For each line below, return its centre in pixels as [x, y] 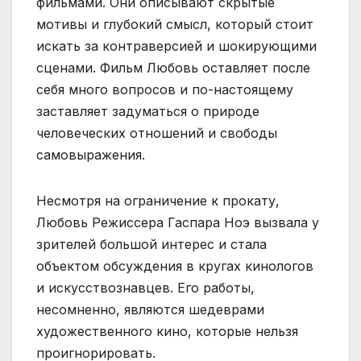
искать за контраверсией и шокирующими [176, 46]
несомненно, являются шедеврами [150, 309]
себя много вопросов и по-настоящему [165, 89]
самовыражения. [91, 154]
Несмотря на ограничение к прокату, [158, 200]
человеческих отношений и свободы [157, 133]
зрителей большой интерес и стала [151, 244]
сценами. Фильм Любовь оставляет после [173, 67]
